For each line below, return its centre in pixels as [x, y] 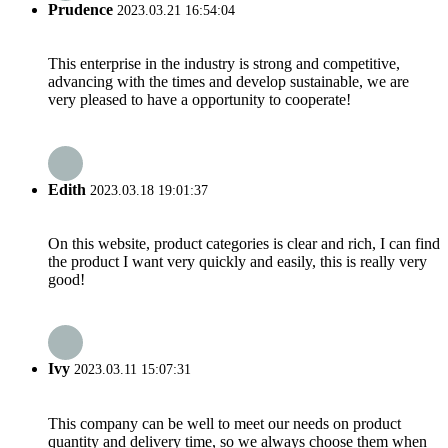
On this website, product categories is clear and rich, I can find [244, 243]
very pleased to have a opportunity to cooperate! [199, 100]
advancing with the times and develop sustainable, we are [228, 82]
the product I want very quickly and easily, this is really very [237, 261]
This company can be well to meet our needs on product [224, 423]
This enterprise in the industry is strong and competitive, [224, 64]
